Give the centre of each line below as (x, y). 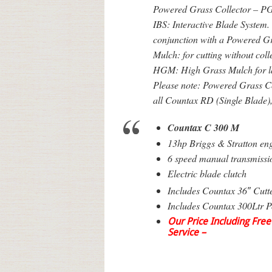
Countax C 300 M (203, 127)
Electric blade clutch (207, 173)
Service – (187, 233)
